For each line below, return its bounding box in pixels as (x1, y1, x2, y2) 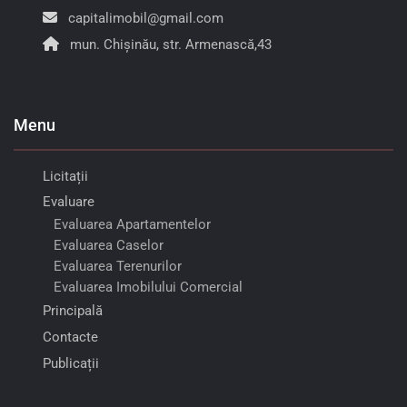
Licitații (43, 168, 88, 185)
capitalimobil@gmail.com (68, 10, 223, 27)
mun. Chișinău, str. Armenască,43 (70, 36, 272, 54)
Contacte (43, 329, 98, 346)
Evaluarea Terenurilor (54, 258, 182, 275)
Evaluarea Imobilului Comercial (54, 279, 243, 296)
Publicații (43, 355, 99, 372)
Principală (43, 303, 103, 320)
